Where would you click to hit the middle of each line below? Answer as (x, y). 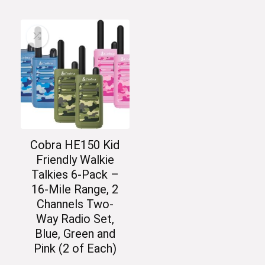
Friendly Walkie (75, 159)
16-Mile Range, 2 (75, 189)
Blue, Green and (75, 233)
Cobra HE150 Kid (75, 145)
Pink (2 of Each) (75, 248)
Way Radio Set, (75, 219)
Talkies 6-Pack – (75, 174)
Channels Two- (75, 204)
